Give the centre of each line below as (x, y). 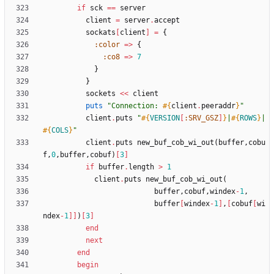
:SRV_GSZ (201, 118)
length (141, 167)
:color (107, 45)
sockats (101, 33)
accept (167, 20)
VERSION (165, 118)
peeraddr (218, 106)
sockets (101, 94)
